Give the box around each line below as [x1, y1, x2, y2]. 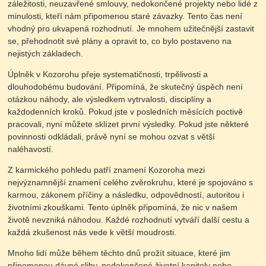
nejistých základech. [8, 48, 84, 58]
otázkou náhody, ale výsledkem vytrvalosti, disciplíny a [8, 94, 212, 104]
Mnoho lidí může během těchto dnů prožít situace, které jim [8, 248, 231, 258]
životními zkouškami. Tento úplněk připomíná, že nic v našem [8, 202, 238, 212]
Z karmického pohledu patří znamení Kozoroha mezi [8, 164, 205, 175]
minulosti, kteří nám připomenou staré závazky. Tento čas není [8, 11, 243, 21]
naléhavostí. [8, 144, 54, 154]
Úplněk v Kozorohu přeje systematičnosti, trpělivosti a [8, 69, 208, 79]
